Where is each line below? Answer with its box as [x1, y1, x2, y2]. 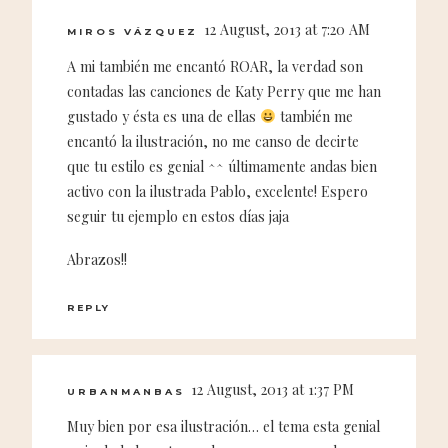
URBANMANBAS [67, 385, 185, 397]
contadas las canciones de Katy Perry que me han [67, 82, 381, 102]
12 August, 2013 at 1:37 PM [191, 379, 354, 399]
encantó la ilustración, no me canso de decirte [67, 132, 359, 152]
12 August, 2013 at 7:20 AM [204, 19, 370, 39]
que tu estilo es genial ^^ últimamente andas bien [67, 157, 377, 177]
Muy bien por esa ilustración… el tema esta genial [67, 416, 380, 436]
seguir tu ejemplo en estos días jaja [67, 207, 289, 227]
